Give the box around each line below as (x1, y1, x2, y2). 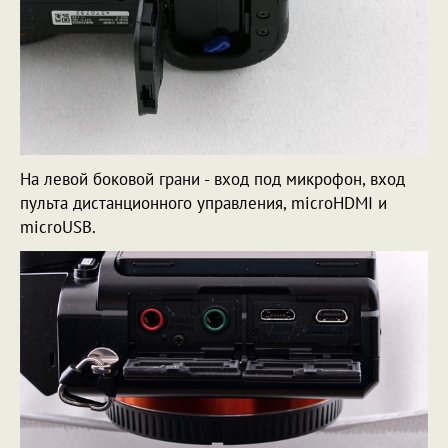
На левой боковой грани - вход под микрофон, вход (20, 167, 405, 190)
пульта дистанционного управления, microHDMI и (20, 191, 387, 214)
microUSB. (20, 215, 96, 238)
